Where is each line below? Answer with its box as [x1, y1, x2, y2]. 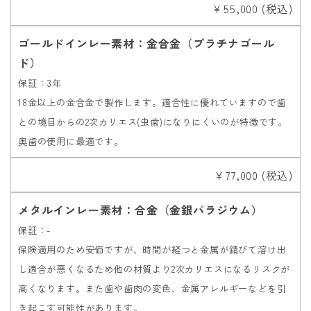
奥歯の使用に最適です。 [18, 135, 124, 149]
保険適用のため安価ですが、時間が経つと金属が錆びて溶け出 [18, 243, 287, 257]
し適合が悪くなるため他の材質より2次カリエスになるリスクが [18, 262, 291, 276]
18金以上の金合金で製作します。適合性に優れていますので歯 [18, 96, 287, 110]
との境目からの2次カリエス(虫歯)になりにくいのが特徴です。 [18, 115, 287, 129]
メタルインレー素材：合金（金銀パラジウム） [18, 201, 263, 219]
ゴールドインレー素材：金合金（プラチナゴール [18, 35, 275, 52]
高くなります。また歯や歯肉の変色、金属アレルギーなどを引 [18, 282, 287, 296]
